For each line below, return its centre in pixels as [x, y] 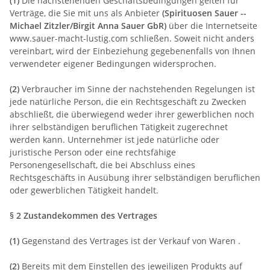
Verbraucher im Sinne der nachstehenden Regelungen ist [137, 89]
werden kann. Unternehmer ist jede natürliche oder [115, 139]
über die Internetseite [212, 25]
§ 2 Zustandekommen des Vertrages [83, 215]
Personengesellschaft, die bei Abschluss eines [102, 165]
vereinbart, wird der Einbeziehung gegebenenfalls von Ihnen [133, 51]
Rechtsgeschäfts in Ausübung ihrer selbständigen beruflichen [135, 177]
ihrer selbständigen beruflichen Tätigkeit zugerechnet [119, 127]
